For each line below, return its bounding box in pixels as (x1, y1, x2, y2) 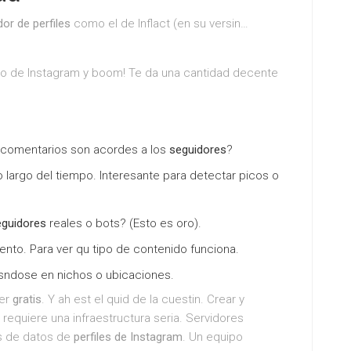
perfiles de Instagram (74, 330, 183, 344)
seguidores (169, 143, 226, 157)
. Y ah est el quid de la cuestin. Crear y (42, 292, 244, 306)
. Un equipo (183, 330, 243, 344)
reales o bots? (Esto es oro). (46, 216, 201, 230)
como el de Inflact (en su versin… (71, 16, 248, 31)
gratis (13, 292, 42, 306)
